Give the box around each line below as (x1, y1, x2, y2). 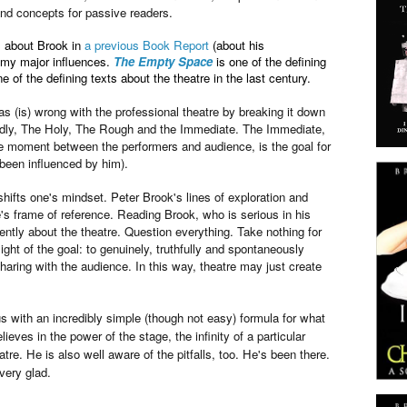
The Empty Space (114, 52, 213, 70)
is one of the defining (213, 52, 326, 70)
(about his (209, 35, 264, 54)
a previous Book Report (84, 35, 209, 54)
